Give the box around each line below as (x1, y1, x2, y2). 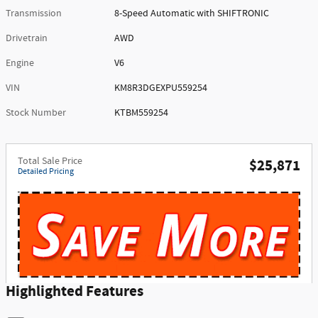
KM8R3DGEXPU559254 (114, 82, 208, 95)
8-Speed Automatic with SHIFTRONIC (114, 7, 270, 21)
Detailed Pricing (18, 165, 74, 178)
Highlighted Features (6, 282, 143, 302)
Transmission (6, 7, 62, 21)
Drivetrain (6, 32, 48, 45)
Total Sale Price (18, 155, 82, 168)
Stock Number (6, 106, 66, 120)
